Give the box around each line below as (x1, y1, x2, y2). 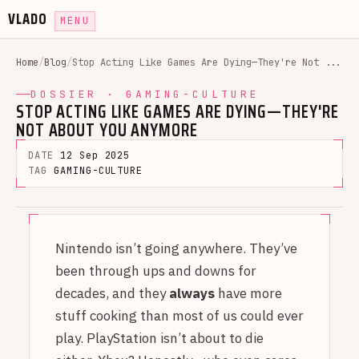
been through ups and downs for (55, 261, 256, 280)
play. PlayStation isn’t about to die (55, 329, 264, 347)
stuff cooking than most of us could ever (55, 306, 304, 325)
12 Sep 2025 (59, 148, 131, 162)
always (169, 284, 215, 302)
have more (215, 284, 282, 302)
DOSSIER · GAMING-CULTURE (30, 87, 260, 101)
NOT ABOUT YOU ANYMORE (16, 115, 198, 144)
